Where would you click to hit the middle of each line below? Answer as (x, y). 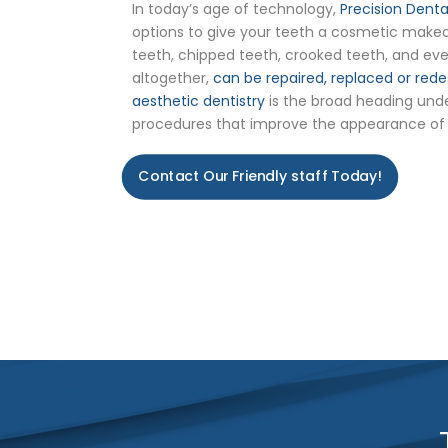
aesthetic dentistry (198, 100)
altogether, (172, 77)
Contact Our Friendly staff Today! (260, 176)
